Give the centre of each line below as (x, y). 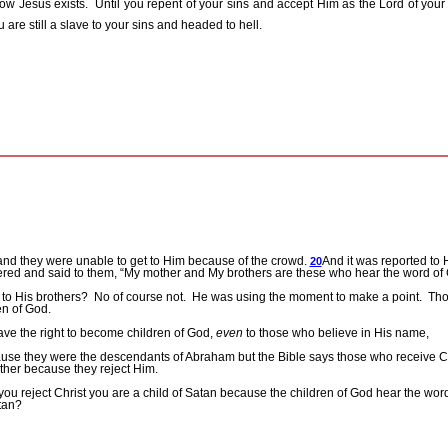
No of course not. (139, 297)
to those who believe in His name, (335, 333)
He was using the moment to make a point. (306, 297)
